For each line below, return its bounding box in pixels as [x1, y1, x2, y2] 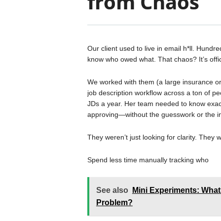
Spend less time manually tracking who [87, 156, 209, 164]
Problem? [96, 198, 133, 207]
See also [96, 186, 128, 194]
